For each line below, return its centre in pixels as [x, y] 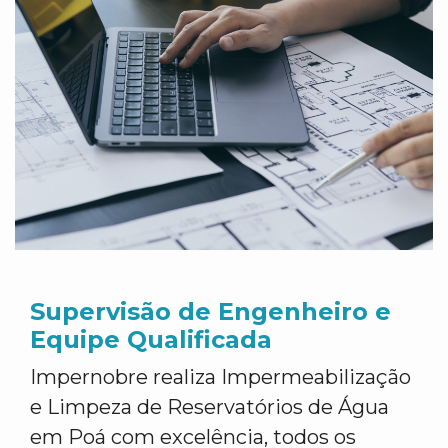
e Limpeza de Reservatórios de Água [209, 407]
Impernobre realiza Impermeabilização [220, 377]
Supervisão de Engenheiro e [210, 311]
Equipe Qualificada [151, 339]
